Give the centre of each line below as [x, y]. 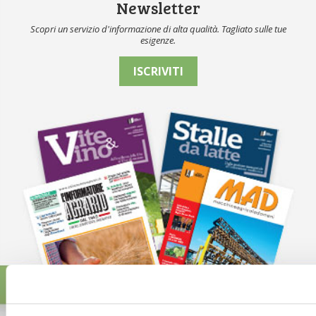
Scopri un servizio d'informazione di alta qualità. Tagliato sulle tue [158, 29]
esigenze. [158, 41]
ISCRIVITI [158, 72]
